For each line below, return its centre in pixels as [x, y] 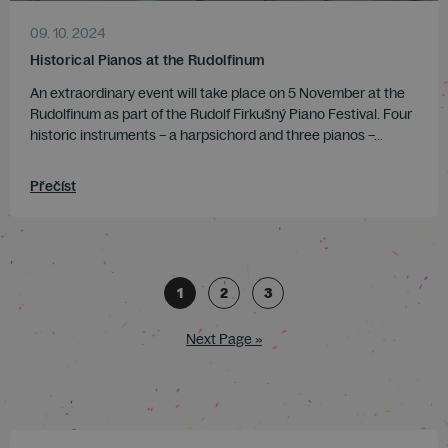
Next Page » [224, 339]
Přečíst [53, 186]
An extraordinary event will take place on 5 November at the [217, 93]
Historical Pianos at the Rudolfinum [148, 60]
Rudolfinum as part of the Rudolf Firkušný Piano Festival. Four [221, 114]
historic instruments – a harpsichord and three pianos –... [206, 135]
